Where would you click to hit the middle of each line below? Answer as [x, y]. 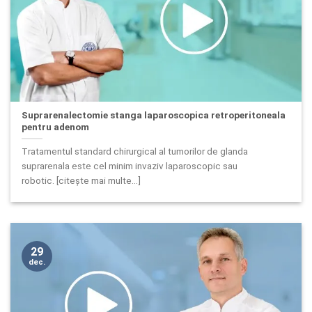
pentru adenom [56, 127]
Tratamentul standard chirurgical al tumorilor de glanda [135, 151]
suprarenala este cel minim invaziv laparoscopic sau [130, 165]
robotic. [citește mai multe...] [81, 180]
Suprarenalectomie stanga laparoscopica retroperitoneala [154, 115]
